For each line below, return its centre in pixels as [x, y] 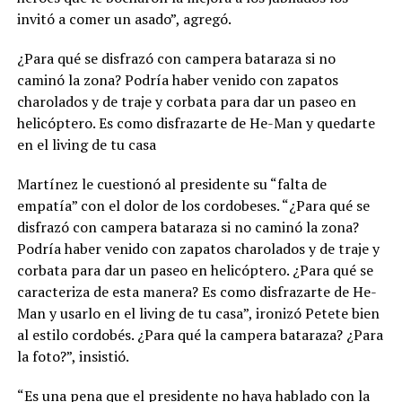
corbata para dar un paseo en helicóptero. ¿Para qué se [195, 271]
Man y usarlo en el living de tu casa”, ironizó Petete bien [198, 314]
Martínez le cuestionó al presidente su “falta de [171, 184]
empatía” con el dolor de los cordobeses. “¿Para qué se [193, 206]
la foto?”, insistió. [73, 357]
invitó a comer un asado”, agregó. [124, 19]
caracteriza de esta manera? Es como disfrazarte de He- [197, 292]
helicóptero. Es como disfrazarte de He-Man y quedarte [196, 123]
